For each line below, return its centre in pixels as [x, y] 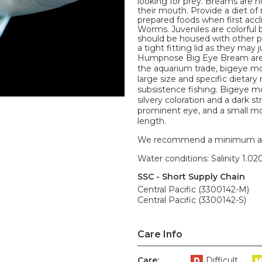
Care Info [160, 234]
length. [152, 121]
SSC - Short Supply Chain [191, 177]
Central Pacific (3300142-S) [192, 200]
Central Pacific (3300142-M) [193, 189]
